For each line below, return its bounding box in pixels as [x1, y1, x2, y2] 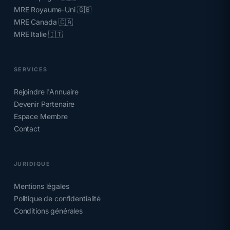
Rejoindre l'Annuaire [13, 87, 79, 96]
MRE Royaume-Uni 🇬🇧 [13, 5, 92, 14]
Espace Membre [13, 112, 68, 121]
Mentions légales [13, 182, 69, 190]
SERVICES [13, 66, 48, 73]
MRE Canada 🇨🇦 [13, 17, 73, 26]
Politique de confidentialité [13, 194, 101, 203]
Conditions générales [13, 206, 83, 215]
